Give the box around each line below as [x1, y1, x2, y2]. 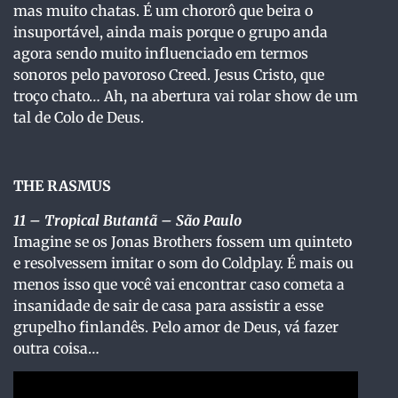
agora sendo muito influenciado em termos [13, 44, 308, 63]
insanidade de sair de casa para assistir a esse [13, 296, 323, 314]
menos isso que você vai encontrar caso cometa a [13, 275, 345, 293]
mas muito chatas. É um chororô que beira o [13, 2, 313, 20]
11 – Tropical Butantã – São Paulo [13, 211, 242, 229]
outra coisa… [13, 338, 99, 357]
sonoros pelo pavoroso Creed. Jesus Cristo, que [13, 66, 324, 84]
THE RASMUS [13, 177, 111, 195]
